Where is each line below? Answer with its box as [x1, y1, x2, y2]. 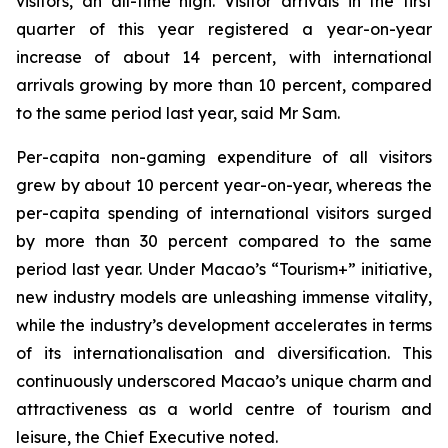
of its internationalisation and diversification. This [16, 343, 432, 363]
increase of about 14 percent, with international [16, 47, 432, 67]
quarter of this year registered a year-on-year [16, 19, 432, 39]
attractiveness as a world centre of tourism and [16, 399, 432, 419]
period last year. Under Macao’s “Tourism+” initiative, [16, 259, 432, 279]
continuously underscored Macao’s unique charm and [16, 371, 432, 391]
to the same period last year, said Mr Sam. [16, 103, 340, 123]
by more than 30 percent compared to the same [16, 231, 432, 251]
